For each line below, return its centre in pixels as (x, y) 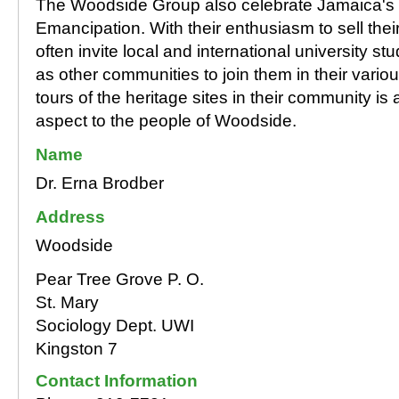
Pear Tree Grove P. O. (120, 279)
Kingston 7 (77, 349)
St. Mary (67, 302)
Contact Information (117, 381)
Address (70, 217)
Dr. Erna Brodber (100, 183)
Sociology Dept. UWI (115, 326)
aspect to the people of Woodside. (166, 121)
